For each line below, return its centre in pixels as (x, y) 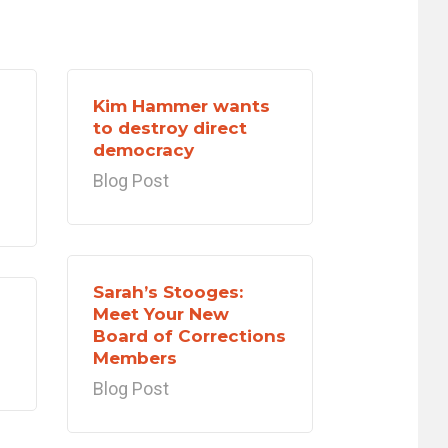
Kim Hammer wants (181, 106)
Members (135, 358)
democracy (143, 150)
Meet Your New (161, 314)
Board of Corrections (189, 336)
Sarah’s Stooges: (168, 292)
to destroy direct (170, 128)
